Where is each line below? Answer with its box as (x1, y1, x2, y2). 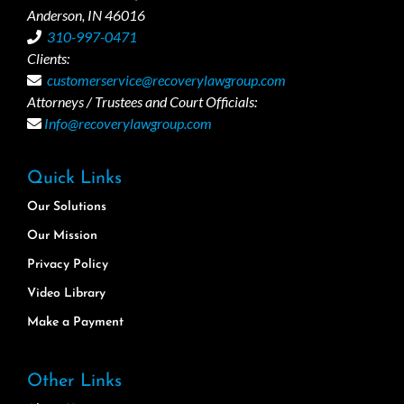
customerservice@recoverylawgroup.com (47, 70, 286, 88)
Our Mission (27, 228, 97, 243)
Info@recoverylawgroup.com (44, 114, 212, 132)
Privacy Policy (27, 257, 108, 271)
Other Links (27, 372, 122, 390)
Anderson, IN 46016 (27, 5, 145, 23)
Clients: (27, 49, 69, 67)
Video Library (27, 286, 106, 300)
